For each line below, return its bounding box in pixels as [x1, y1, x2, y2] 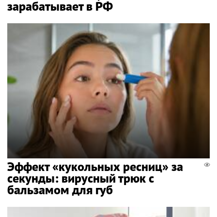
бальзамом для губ [7, 182, 113, 198]
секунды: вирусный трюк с [7, 170, 154, 186]
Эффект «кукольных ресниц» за [7, 158, 183, 175]
